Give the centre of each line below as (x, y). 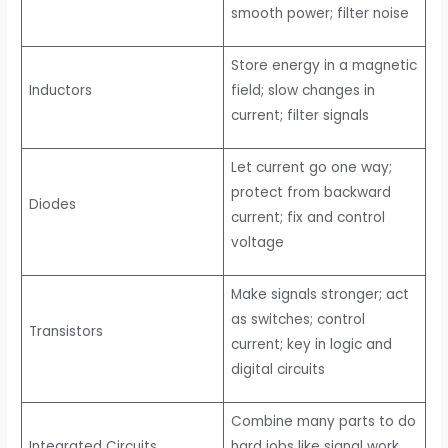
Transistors (65, 331)
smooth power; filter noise (319, 13)
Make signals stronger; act (319, 294)
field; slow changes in (302, 90)
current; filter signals (299, 115)
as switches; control (297, 319)
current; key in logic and (311, 344)
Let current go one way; (311, 167)
